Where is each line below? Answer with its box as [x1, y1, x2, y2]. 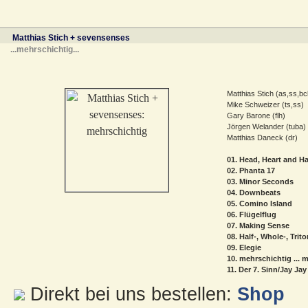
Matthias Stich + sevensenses [10, 32, 130, 43]
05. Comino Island [227, 199, 292, 208]
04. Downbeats [227, 188, 280, 197]
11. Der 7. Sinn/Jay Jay [227, 265, 307, 274]
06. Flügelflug [227, 210, 276, 219]
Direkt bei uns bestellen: [25, 283, 237, 305]
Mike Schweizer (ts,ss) [227, 100, 306, 109]
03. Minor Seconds [227, 177, 294, 186]
